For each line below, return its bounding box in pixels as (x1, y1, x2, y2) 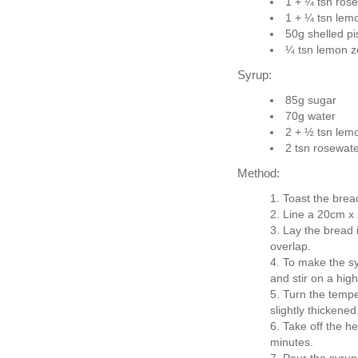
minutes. (269, 336, 313, 348)
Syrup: (237, 68, 272, 82)
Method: (237, 166, 280, 180)
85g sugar (284, 93, 336, 106)
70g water (284, 109, 336, 122)
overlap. (269, 240, 311, 253)
